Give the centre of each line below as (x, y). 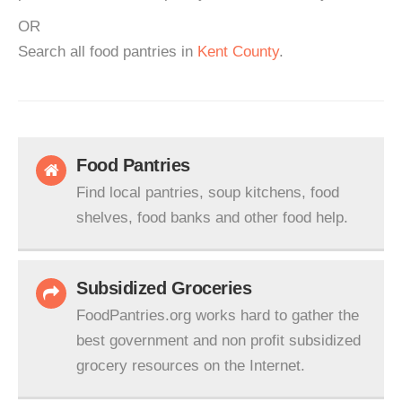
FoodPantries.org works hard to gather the (218, 315)
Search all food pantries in (108, 52)
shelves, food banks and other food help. (212, 218)
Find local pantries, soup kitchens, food (208, 192)
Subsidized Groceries (164, 288)
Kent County (238, 52)
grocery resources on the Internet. (191, 366)
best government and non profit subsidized (218, 341)
